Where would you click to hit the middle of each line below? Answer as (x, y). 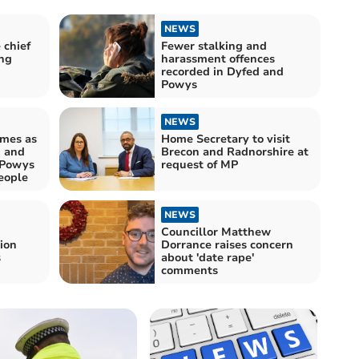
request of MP (200, 164)
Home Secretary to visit (226, 139)
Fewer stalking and (214, 46)
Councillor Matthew (216, 232)
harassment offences (218, 58)
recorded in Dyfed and (222, 71)
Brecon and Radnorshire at (235, 151)
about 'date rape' (208, 257)
